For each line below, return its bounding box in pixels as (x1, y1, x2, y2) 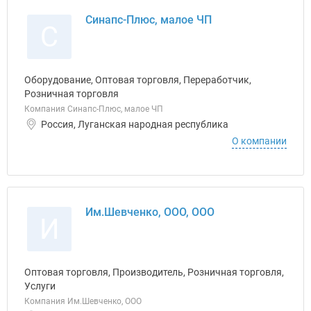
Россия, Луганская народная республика (41, 119, 228, 130)
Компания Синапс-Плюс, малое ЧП (24, 104, 163, 114)
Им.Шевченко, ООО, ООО (85, 205, 215, 219)
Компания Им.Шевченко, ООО (24, 296, 142, 306)
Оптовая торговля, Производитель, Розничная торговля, (24, 267, 284, 278)
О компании (232, 135, 287, 146)
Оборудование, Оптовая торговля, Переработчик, (24, 74, 251, 85)
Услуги (24, 280, 56, 292)
